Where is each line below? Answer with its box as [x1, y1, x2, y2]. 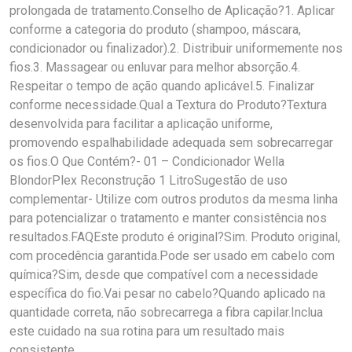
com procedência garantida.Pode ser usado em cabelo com [9, 248, 335, 263]
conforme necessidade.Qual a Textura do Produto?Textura [9, 97, 327, 112]
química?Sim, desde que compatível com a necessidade [9, 267, 318, 282]
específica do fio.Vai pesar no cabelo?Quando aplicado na [9, 286, 325, 301]
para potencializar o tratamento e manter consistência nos [9, 211, 327, 225]
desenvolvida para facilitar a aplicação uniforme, [9, 116, 273, 131]
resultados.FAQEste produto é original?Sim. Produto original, [9, 229, 340, 244]
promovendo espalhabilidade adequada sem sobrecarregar [9, 135, 333, 150]
